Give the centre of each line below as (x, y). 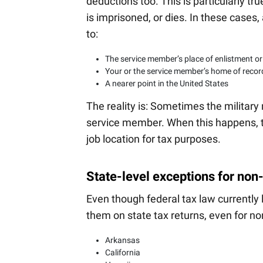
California (123, 252)
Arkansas (122, 240)
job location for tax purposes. (154, 139)
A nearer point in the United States (167, 84)
